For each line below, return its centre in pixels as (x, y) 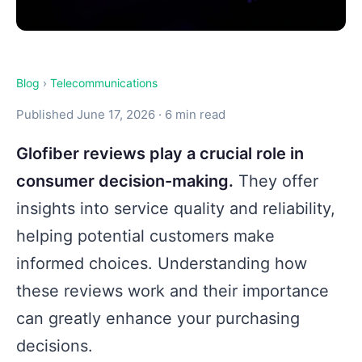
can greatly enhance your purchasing (158, 319)
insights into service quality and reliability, (176, 209)
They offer (276, 181)
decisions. (55, 346)
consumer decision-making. (125, 181)
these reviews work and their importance (173, 291)
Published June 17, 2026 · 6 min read (121, 115)
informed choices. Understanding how (162, 264)
